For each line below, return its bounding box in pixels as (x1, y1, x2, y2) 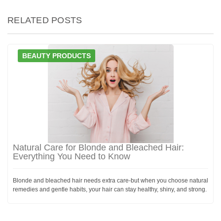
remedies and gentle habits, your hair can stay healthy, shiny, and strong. (13, 185, 207, 193)
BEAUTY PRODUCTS (22, 51, 91, 60)
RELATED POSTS (7, 15, 82, 25)
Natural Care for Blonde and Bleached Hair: (13, 142, 184, 152)
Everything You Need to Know (13, 151, 130, 161)
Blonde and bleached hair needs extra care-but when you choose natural (13, 177, 208, 184)
